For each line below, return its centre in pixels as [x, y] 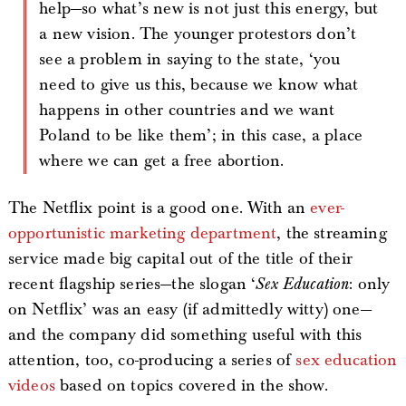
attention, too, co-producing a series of [152, 360]
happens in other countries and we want [187, 110]
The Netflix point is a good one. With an [159, 208]
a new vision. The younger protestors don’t [198, 34]
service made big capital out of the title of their [180, 258]
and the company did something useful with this [185, 334]
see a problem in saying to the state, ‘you [190, 59]
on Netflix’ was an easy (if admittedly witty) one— [189, 309]
